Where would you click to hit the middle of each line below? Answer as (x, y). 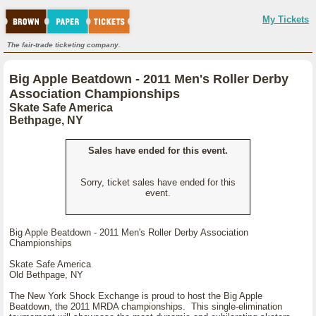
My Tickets (286, 19)
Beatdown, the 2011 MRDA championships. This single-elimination (146, 306)
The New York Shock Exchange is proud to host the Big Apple (136, 296)
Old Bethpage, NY (46, 275)
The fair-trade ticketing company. (64, 45)
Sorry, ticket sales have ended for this (158, 182)
